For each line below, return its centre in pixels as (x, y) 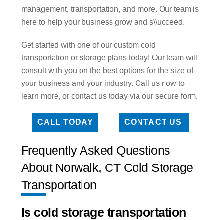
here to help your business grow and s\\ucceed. (103, 22)
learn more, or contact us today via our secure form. (109, 96)
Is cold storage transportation (103, 212)
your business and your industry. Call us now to (103, 83)
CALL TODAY (65, 122)
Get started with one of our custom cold (88, 45)
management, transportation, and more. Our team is (110, 9)
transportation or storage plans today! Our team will (109, 57)
